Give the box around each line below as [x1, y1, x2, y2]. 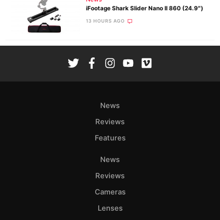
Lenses [97, 204, 123, 213]
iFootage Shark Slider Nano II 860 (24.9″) [85, 4, 203, 12]
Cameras [94, 188, 126, 197]
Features [94, 134, 126, 143]
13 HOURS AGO [85, 18, 125, 24]
